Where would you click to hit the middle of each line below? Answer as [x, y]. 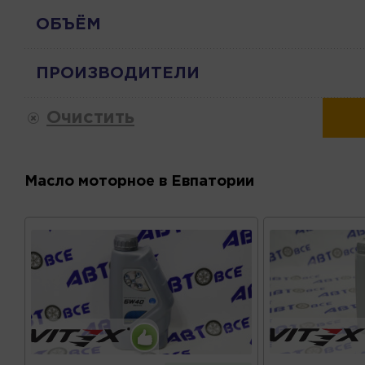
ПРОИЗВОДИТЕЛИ [118, 73]
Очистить [90, 118]
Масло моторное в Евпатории [139, 182]
